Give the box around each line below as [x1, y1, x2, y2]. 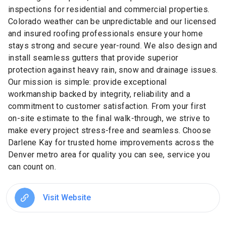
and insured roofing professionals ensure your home [8, 28, 203, 38]
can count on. [8, 161, 56, 172]
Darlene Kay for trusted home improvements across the [8, 137, 214, 147]
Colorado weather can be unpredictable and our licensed [8, 16, 216, 26]
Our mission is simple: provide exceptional [8, 77, 167, 87]
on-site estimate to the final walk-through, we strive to [8, 113, 210, 123]
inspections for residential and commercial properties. [8, 4, 210, 14]
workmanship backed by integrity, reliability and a [8, 89, 190, 99]
